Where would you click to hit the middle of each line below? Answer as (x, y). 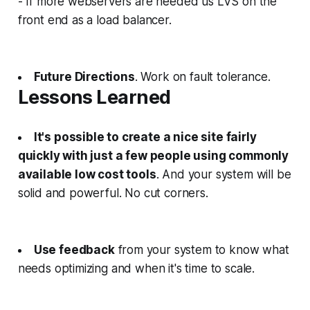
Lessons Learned (94, 97)
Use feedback (74, 249)
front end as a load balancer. (94, 20)
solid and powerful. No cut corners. (113, 193)
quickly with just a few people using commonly (153, 155)
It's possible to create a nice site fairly (145, 137)
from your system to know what (202, 249)
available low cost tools (87, 174)
